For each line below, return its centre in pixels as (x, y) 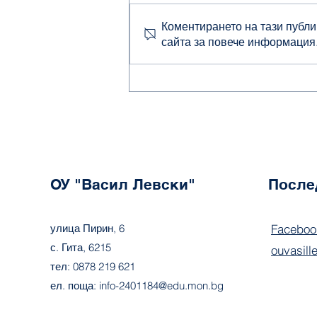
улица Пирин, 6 (87, 229)
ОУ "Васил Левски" (122, 185)
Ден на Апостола (200, 30)
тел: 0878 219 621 (92, 267)
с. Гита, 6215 (80, 248)
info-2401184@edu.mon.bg (161, 286)
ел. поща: (74, 286)
